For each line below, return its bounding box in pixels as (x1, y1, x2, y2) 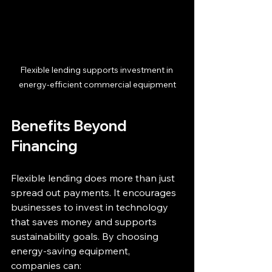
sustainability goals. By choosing (11, 229, 161, 242)
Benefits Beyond (11, 116, 130, 135)
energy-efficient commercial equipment (18, 78, 176, 90)
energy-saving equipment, (11, 244, 132, 257)
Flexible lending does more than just (11, 171, 177, 184)
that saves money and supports (11, 215, 159, 228)
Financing (11, 136, 78, 155)
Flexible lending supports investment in (19, 64, 175, 75)
